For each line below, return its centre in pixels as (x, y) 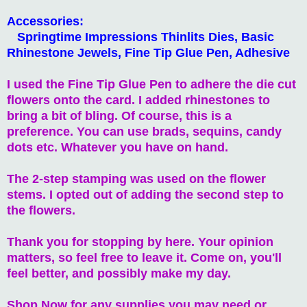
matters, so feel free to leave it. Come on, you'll (144, 257)
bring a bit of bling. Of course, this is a (119, 115)
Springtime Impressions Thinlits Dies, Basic (140, 37)
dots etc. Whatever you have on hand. (118, 147)
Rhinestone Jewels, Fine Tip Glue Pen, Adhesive (148, 52)
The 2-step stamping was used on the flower (136, 179)
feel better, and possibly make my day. (119, 273)
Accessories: (45, 21)
